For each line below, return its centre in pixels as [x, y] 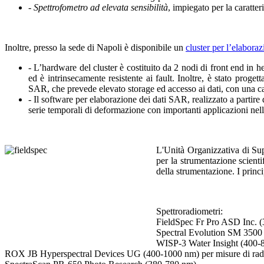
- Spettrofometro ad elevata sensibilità [98, 8]
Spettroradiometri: [189, 212]
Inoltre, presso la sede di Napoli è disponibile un [95, 48]
